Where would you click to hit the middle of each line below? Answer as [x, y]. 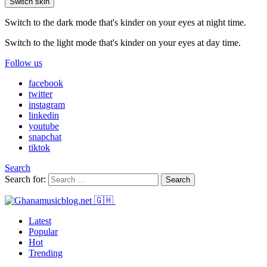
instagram [47, 105]
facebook [46, 83]
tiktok [39, 148]
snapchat [45, 137]
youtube [44, 126]
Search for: [25, 179]
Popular [43, 232]
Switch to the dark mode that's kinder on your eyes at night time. [125, 22]
